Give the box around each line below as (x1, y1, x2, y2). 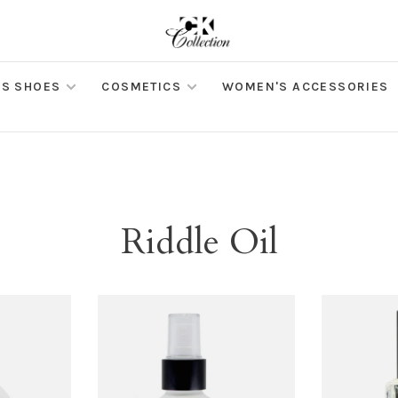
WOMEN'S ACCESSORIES (222, 79, 389, 94)
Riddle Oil (120, 218, 278, 267)
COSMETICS (101, 79, 182, 94)
